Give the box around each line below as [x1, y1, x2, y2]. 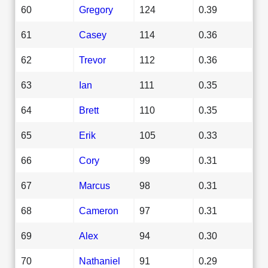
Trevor [79, 54, 106, 65]
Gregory [79, 4, 113, 15]
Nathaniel [79, 255, 120, 266]
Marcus [79, 179, 110, 191]
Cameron [79, 205, 118, 216]
